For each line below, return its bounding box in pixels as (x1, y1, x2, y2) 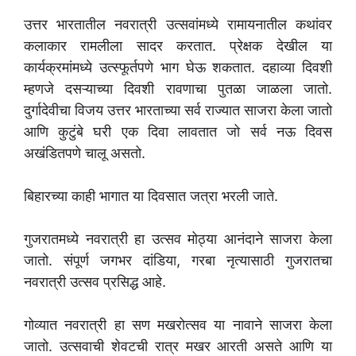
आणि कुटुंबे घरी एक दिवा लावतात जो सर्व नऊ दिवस (24, 123, 332, 141)
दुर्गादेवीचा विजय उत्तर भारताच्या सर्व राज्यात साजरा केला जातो (24, 102, 332, 119)
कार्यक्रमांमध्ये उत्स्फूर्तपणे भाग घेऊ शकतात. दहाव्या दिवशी (24, 59, 332, 76)
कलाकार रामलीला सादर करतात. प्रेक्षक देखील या (24, 37, 332, 55)
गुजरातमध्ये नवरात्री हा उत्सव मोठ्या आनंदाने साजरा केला (24, 230, 332, 248)
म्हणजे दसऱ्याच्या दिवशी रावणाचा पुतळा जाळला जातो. (24, 80, 332, 98)
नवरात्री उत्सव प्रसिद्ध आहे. (24, 273, 166, 291)
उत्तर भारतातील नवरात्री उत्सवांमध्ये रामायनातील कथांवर (24, 16, 332, 33)
